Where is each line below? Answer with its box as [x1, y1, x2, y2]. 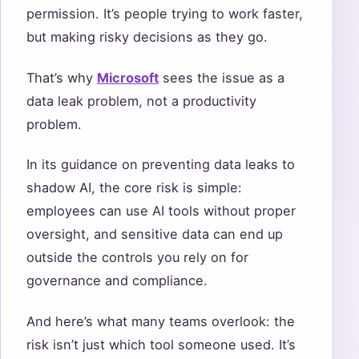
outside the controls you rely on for [26, 249, 248, 266]
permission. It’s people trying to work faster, [26, 6, 303, 22]
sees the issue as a [159, 69, 284, 86]
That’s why [26, 69, 97, 86]
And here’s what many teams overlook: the [26, 313, 295, 330]
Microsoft [97, 69, 159, 86]
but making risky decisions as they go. [26, 29, 268, 46]
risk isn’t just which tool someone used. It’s [26, 337, 296, 353]
